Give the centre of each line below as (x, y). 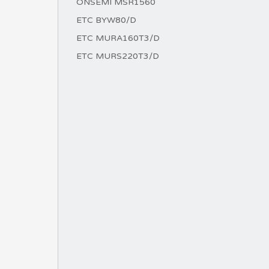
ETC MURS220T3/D (118, 56)
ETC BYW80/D (106, 20)
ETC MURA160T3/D (118, 38)
